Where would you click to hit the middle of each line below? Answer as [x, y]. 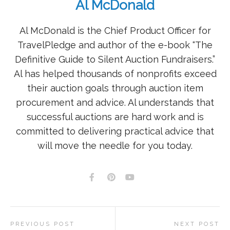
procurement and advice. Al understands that [115, 103]
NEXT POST [197, 224]
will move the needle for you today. [115, 146]
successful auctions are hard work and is [115, 117]
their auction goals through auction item [115, 88]
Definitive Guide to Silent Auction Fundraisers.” [115, 60]
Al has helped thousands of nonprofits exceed [115, 74]
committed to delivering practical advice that [115, 131]
